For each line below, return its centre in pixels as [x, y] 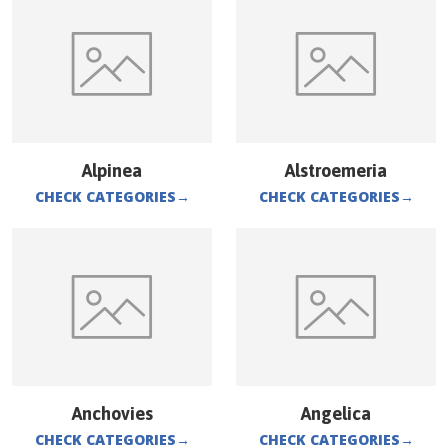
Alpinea [112, 170]
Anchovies [112, 413]
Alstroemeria [336, 170]
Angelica [336, 413]
